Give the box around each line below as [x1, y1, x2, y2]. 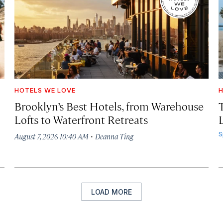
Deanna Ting [95, 131, 134, 141]
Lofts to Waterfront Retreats [14, 111, 148, 126]
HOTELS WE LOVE [14, 86, 76, 94]
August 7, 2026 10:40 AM [14, 131, 89, 141]
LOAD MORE [91, 187, 132, 196]
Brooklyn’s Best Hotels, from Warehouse [14, 98, 204, 113]
